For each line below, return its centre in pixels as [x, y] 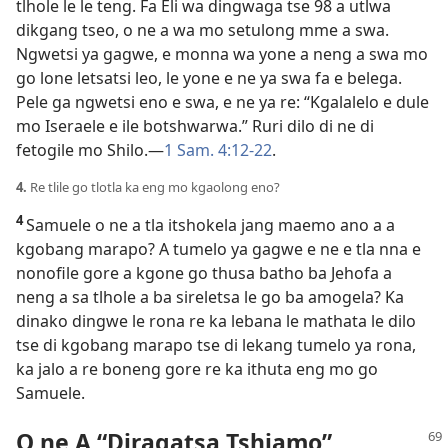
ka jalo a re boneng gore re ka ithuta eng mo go [197, 369]
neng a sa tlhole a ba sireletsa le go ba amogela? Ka [210, 297]
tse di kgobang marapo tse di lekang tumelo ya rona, [216, 345]
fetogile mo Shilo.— [90, 150]
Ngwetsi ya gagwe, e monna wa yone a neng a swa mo [222, 54]
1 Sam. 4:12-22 [218, 150]
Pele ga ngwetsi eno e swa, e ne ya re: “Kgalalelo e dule [222, 102]
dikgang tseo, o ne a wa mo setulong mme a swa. [202, 30]
